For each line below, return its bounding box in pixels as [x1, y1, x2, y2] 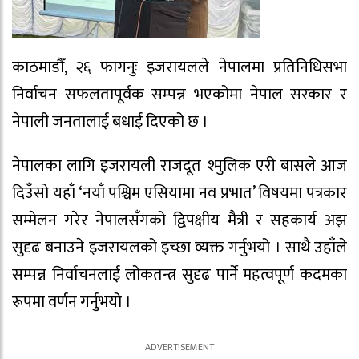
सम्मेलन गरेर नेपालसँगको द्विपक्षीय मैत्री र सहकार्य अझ [12, 206, 347, 234]
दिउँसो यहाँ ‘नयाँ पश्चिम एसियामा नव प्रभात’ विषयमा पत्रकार [12, 179, 347, 207]
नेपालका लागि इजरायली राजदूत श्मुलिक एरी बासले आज [12, 151, 347, 179]
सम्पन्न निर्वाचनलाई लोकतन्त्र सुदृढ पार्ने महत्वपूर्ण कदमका [12, 260, 347, 288]
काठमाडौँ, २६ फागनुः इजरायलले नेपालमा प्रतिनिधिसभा [12, 54, 347, 81]
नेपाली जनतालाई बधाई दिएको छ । [12, 108, 208, 135]
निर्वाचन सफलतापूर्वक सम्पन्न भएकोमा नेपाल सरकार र [12, 81, 347, 108]
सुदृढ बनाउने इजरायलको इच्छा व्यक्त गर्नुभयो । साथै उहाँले [12, 233, 347, 261]
